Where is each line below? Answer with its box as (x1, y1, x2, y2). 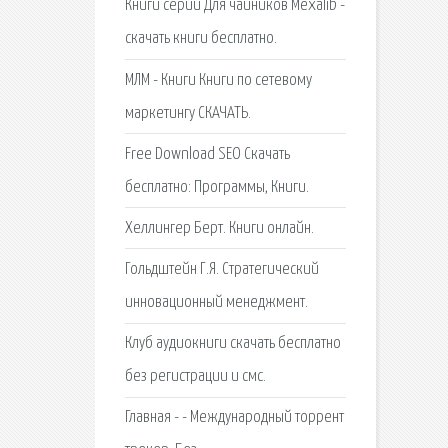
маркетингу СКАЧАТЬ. (124, 104, 251, 122)
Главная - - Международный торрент (124, 409, 344, 427)
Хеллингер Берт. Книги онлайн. (124, 219, 314, 237)
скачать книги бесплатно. (124, 30, 277, 48)
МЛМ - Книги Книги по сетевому (124, 71, 312, 89)
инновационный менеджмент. (124, 294, 308, 312)
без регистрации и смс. (124, 368, 266, 386)
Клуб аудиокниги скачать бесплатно (124, 335, 341, 353)
